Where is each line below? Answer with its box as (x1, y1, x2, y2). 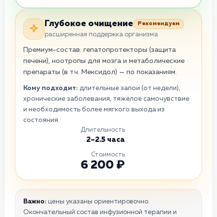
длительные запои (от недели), (78, 84, 180, 92)
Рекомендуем (138, 20, 180, 27)
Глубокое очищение (45, 19, 133, 28)
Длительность (80, 126, 125, 133)
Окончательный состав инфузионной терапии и (23, 208, 177, 216)
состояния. (23, 116, 60, 124)
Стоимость (91, 151, 125, 158)
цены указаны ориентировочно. (46, 198, 150, 205)
